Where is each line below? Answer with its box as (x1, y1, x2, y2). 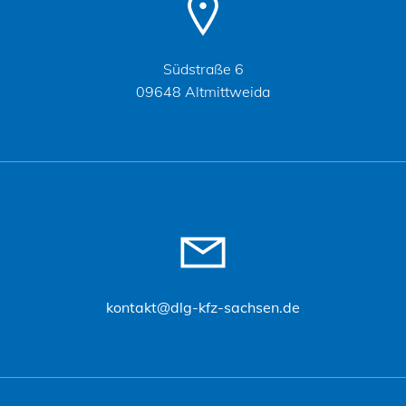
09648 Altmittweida (136, 82, 270, 101)
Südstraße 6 (162, 60, 244, 78)
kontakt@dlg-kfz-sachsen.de (106, 298, 300, 316)
